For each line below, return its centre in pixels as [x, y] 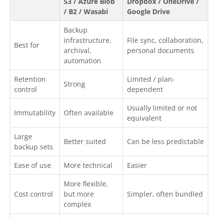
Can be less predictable [165, 142]
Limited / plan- [151, 79]
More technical [88, 165]
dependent [145, 90]
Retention [30, 79]
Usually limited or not [162, 108]
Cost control [34, 194]
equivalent [144, 118]
